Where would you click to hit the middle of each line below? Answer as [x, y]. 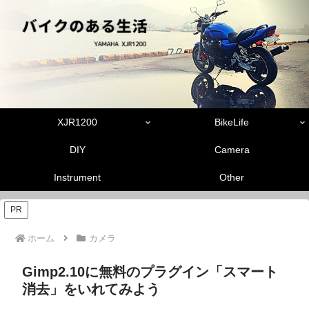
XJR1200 [77, 122]
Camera [232, 150]
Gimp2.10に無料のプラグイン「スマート [150, 272]
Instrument [77, 178]
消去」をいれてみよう [91, 289]
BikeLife [232, 122]
